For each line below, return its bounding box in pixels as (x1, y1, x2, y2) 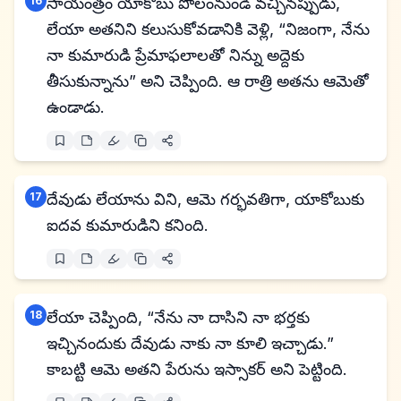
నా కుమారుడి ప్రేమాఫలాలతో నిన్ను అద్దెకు (47, 46, 304, 64)
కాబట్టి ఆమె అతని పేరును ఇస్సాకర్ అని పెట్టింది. (47, 360, 347, 379)
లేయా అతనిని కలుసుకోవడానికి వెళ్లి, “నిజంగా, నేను (47, 20, 370, 38)
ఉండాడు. (47, 98, 105, 116)
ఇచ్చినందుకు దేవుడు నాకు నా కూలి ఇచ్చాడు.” (47, 334, 334, 353)
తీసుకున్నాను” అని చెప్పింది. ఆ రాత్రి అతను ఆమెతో (47, 72, 369, 90)
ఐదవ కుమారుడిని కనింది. (47, 216, 209, 235)
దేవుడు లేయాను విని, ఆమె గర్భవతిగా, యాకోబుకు (47, 190, 364, 209)
